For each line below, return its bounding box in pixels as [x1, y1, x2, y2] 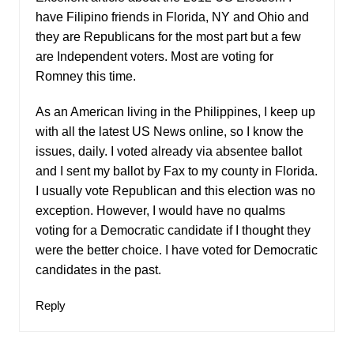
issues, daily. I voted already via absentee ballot [35, 144, 302, 158]
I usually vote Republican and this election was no [35, 183, 315, 198]
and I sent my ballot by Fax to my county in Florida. [35, 164, 318, 178]
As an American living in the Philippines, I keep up [35, 104, 315, 119]
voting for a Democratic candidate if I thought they [35, 223, 311, 237]
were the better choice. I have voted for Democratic [35, 243, 318, 257]
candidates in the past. [35, 262, 161, 277]
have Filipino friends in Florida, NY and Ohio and [35, 9, 309, 24]
